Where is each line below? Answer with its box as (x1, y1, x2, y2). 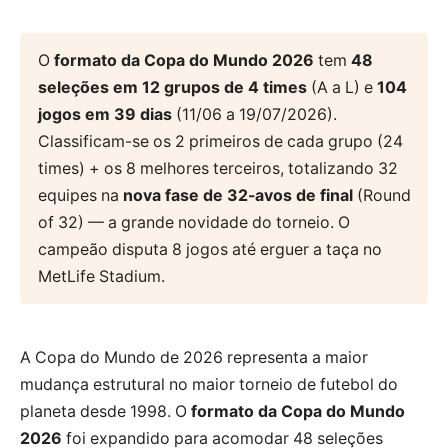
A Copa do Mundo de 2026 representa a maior (20, 347, 368, 367)
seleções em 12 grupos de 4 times (37, 78, 307, 97)
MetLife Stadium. (37, 267, 165, 286)
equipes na (37, 186, 123, 205)
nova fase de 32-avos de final (122, 186, 353, 205)
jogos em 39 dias (37, 105, 172, 124)
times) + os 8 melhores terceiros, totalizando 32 (37, 159, 398, 178)
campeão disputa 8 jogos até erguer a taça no (37, 240, 382, 259)
